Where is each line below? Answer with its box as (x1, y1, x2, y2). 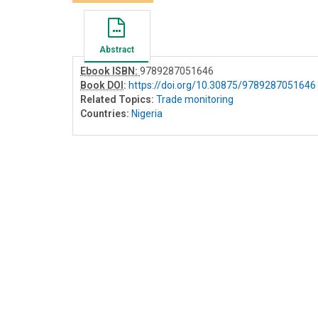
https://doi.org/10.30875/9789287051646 (128, 79, 316, 92)
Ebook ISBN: (80, 65, 140, 77)
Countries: (80, 108, 129, 120)
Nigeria (131, 108, 163, 120)
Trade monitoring (156, 94, 234, 106)
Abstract (99, 45, 134, 55)
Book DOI (80, 79, 124, 92)
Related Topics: (80, 94, 154, 106)
